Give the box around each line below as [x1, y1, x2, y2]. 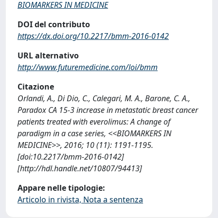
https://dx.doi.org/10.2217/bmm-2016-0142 [18, 30, 169, 41]
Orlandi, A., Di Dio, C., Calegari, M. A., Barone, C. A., [18, 92, 190, 104]
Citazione [18, 81, 54, 92]
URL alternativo [18, 50, 79, 61]
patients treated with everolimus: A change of [18, 116, 170, 127]
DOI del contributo [18, 18, 90, 30]
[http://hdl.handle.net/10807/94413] [18, 163, 142, 174]
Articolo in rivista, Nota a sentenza [18, 194, 143, 205]
